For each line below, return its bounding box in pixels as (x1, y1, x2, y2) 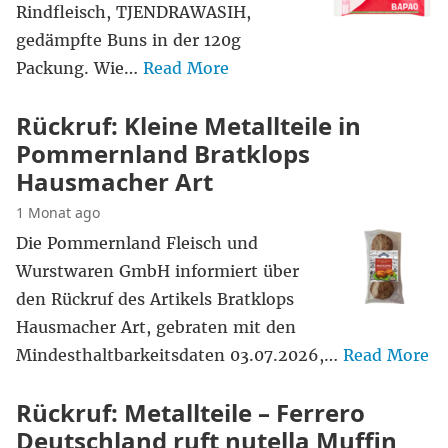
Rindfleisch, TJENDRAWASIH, (16, 2, 251, 22)
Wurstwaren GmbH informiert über (16, 261, 299, 281)
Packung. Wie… (16, 58, 143, 78)
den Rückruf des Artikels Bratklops (16, 289, 294, 309)
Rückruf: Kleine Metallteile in (16, 109, 361, 142)
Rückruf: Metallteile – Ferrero (16, 396, 365, 429)
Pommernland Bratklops (16, 137, 310, 170)
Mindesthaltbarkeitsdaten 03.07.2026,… (16, 345, 343, 365)
